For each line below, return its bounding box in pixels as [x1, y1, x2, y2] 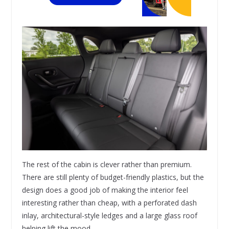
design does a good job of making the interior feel [21, 185, 188, 195]
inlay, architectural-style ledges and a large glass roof [21, 211, 197, 221]
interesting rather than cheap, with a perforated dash [21, 198, 197, 208]
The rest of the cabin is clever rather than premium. [21, 159, 192, 170]
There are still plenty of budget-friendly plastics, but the [21, 172, 204, 182]
